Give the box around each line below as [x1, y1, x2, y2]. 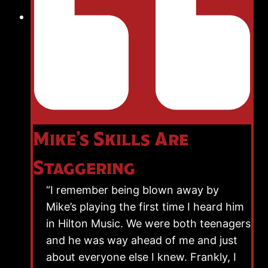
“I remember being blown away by [46, 183, 219, 196]
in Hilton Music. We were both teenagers [46, 217, 251, 230]
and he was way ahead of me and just [46, 233, 237, 246]
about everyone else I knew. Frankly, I [46, 250, 236, 263]
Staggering [33, 157, 135, 177]
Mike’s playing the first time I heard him [46, 200, 244, 213]
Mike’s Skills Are [33, 129, 188, 148]
